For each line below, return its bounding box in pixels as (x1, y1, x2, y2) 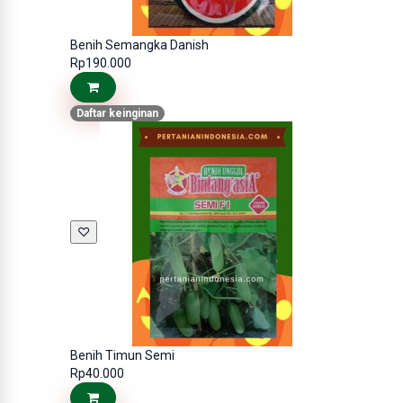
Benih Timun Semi (69, 347, 175, 363)
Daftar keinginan (76, 106, 158, 120)
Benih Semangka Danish (69, 38, 209, 53)
